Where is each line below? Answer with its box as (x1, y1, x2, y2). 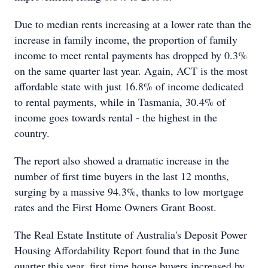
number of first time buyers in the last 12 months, (14, 169, 229, 183)
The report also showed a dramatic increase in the (14, 153, 229, 167)
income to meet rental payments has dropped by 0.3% (14, 48, 247, 62)
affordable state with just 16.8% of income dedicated (14, 79, 243, 93)
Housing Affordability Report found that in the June (14, 243, 239, 257)
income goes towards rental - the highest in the (14, 110, 217, 124)
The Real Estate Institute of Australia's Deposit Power (14, 227, 247, 242)
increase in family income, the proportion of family (14, 32, 237, 47)
